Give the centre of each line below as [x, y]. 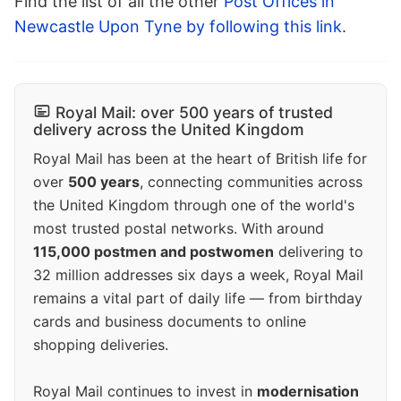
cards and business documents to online [170, 322]
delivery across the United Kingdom [169, 130]
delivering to [319, 252]
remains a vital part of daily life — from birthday [198, 299]
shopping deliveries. [101, 345]
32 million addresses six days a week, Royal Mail [198, 275]
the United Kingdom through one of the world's [194, 205]
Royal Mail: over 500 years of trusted [194, 113]
